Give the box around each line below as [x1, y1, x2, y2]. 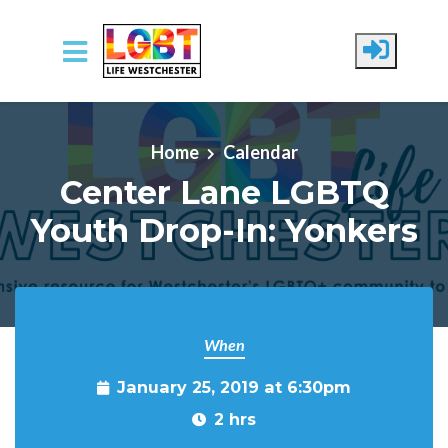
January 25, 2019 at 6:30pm [117, 377, 351, 397]
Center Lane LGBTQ [59, 172, 389, 212]
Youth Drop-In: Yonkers [30, 210, 418, 250]
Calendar [222, 140, 298, 163]
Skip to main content [15, 94, 173, 116]
